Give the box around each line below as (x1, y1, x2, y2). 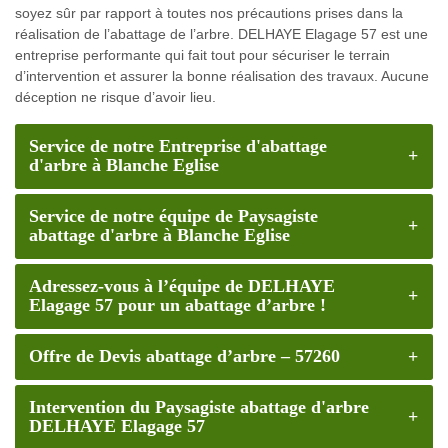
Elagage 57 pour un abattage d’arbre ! (28, 295, 326, 316)
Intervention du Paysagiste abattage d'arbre (28, 397, 369, 418)
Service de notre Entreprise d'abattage (28, 136, 327, 157)
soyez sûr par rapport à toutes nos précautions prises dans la (15, 4, 403, 21)
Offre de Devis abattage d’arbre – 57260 (28, 346, 340, 367)
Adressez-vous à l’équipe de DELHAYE (28, 276, 335, 297)
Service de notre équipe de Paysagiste (28, 206, 318, 227)
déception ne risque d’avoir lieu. (15, 88, 216, 105)
